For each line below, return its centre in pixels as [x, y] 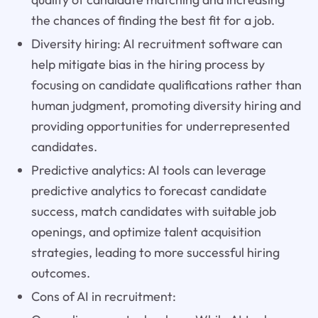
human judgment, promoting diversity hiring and [166, 106]
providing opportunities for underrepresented [160, 126]
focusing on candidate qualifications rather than [166, 85]
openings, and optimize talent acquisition [146, 232]
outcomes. [60, 273]
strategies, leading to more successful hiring [155, 253]
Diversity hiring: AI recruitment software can [157, 44]
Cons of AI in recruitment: [103, 297]
